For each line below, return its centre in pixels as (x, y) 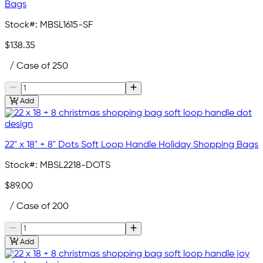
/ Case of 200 (37, 207)
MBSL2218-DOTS (75, 166)
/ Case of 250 (36, 66)
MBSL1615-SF (66, 25)
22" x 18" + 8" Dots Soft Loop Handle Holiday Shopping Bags (131, 145)
